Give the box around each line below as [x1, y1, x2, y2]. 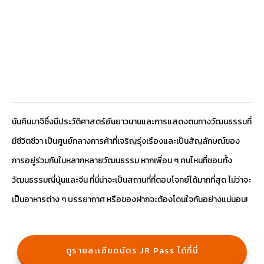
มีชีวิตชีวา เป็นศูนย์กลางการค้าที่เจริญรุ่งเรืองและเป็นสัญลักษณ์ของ [12, 134, 240, 147]
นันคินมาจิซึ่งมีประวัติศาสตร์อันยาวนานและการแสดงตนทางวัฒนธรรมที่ [12, 115, 252, 128]
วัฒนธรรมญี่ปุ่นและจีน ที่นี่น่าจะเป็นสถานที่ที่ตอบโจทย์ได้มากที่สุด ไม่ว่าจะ [12, 173, 251, 186]
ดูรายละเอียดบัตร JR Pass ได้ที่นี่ [65, 244, 199, 257]
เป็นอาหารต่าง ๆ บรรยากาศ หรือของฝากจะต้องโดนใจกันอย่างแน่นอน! [12, 193, 247, 206]
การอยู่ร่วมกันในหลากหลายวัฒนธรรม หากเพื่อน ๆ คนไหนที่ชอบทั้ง [12, 154, 232, 167]
